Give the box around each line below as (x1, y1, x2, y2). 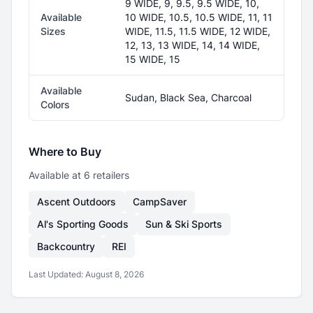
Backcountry (37, 240, 95, 252)
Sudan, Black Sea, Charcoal (125, 92, 252, 103)
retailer (90, 169, 124, 181)
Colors (41, 99, 70, 110)
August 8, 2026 (85, 269, 144, 279)
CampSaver (133, 196, 187, 208)
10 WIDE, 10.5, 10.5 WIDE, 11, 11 (125, 11, 272, 23)
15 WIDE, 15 (125, 53, 180, 65)
